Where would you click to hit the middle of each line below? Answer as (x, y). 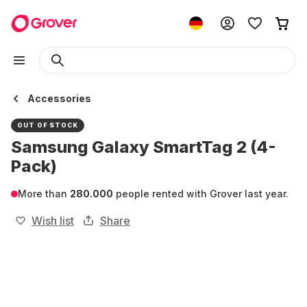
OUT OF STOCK (48, 125)
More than (44, 194)
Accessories (59, 98)
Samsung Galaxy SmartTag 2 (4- (144, 147)
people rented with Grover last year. (201, 194)
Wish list (53, 221)
